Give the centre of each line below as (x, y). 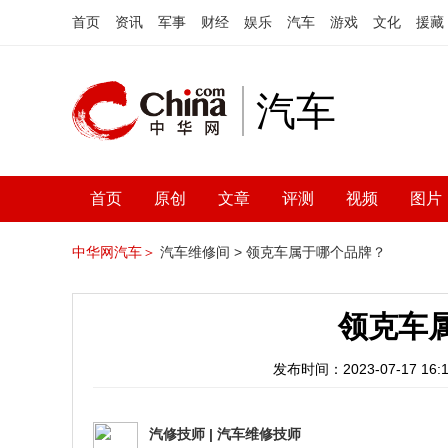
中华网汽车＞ (114, 252)
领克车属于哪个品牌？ (316, 252)
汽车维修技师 (259, 434)
